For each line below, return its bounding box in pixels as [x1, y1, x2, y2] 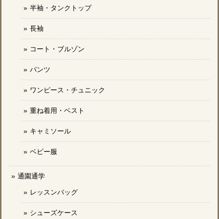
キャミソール [30, 127, 71, 135]
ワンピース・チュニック [30, 86, 105, 94]
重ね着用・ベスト [30, 106, 85, 114]
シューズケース [30, 208, 78, 217]
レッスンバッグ [30, 188, 78, 196]
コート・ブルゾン [30, 44, 85, 53]
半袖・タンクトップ [30, 3, 91, 12]
